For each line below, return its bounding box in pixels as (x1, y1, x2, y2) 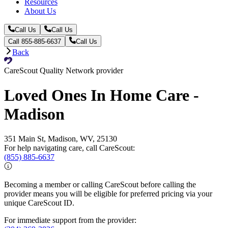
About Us (24, 6, 56, 15)
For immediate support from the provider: (4, 216, 136, 225)
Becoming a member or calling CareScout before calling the (4, 180, 196, 189)
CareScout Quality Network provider (4, 66, 123, 75)
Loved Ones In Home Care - (4, 86, 199, 105)
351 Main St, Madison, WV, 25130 (4, 134, 117, 144)
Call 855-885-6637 (8, 37, 61, 45)
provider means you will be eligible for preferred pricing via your (4, 189, 212, 198)
